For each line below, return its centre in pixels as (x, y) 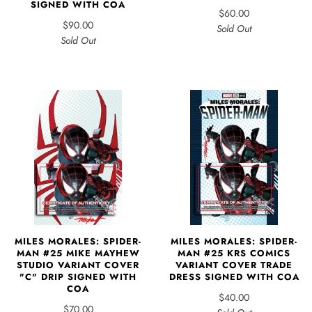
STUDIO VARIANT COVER (78, 265)
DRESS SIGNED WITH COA (234, 276)
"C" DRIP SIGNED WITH (78, 276)
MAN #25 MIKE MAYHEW (78, 253)
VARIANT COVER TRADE (234, 265)
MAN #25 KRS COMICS (234, 253)
